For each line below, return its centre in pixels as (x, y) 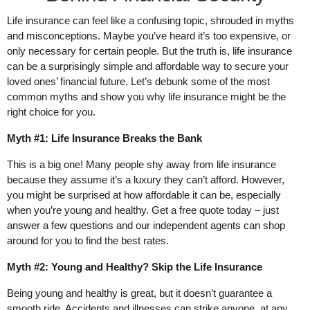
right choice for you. (51, 112)
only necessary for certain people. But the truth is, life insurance (149, 51)
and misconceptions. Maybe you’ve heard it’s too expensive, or (149, 36)
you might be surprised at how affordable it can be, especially (144, 195)
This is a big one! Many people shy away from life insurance (142, 165)
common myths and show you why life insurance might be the (146, 97)
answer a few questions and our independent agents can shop (146, 226)
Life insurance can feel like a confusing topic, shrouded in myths (151, 21)
